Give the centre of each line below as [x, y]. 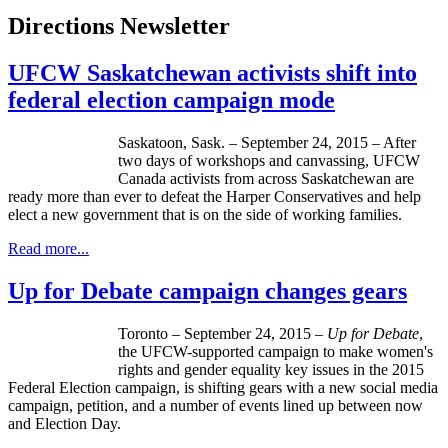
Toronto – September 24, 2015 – [222, 333]
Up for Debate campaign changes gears [207, 290]
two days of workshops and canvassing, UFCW [269, 161]
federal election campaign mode [171, 100]
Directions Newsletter [119, 26]
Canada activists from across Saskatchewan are [266, 179]
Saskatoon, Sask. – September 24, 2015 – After [267, 143]
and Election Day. [66, 423]
